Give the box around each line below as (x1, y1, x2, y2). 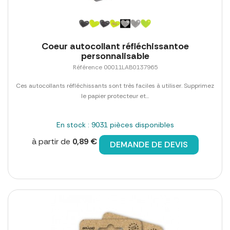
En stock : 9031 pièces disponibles (56, 120, 174, 130)
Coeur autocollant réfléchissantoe (41, 40, 189, 53)
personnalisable (81, 50, 149, 63)
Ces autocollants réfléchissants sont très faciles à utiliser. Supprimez (16, 82, 214, 90)
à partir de (31, 136, 72, 147)
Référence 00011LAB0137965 (72, 63, 158, 72)
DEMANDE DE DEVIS (109, 139, 188, 150)
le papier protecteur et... (81, 92, 149, 101)
